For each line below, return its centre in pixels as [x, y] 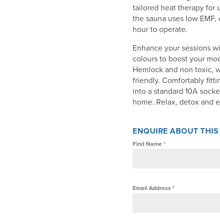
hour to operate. [160, 29]
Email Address [153, 188]
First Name [148, 144]
